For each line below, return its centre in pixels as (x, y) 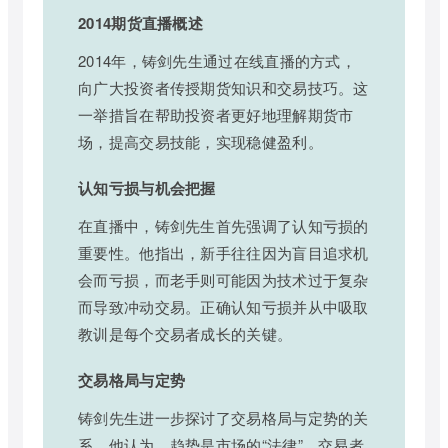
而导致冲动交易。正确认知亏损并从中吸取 (223, 307)
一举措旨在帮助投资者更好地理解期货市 (216, 115)
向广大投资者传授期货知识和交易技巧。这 (223, 88)
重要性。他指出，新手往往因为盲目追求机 (223, 253)
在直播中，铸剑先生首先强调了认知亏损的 (223, 226)
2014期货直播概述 (140, 23)
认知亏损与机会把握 (147, 188)
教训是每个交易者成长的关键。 (185, 334)
